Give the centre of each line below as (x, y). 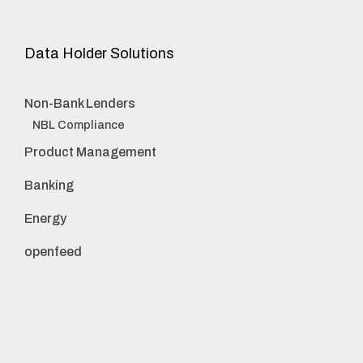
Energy (45, 219)
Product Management (90, 152)
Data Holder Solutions (99, 54)
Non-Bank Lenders (80, 104)
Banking (49, 186)
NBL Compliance (79, 125)
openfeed (53, 252)
